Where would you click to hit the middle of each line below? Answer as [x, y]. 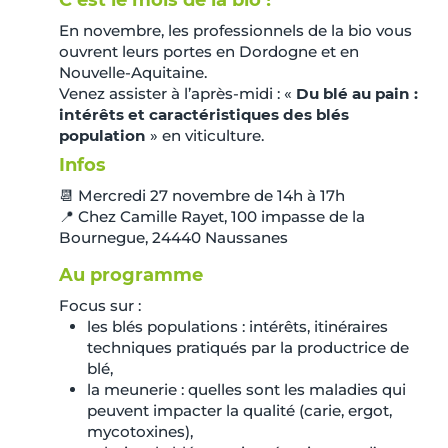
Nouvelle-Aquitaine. [133, 72]
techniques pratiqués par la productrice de [248, 347]
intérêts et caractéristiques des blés [204, 114]
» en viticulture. [205, 135]
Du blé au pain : [357, 93]
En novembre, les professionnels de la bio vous [235, 30]
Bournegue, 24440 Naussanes [173, 237]
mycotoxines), [140, 431]
